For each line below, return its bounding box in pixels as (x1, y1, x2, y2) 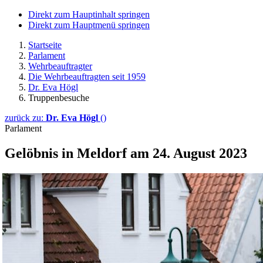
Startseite (28, 40, 62, 50)
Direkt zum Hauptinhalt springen (28, 9, 150, 19)
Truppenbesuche (28, 93, 89, 103)
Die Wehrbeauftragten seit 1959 (28, 72, 146, 82)
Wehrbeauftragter (28, 61, 92, 71)
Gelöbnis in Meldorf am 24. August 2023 (5, 145, 247, 161)
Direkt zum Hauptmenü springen (28, 20, 150, 30)
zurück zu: (5, 113, 46, 123)
